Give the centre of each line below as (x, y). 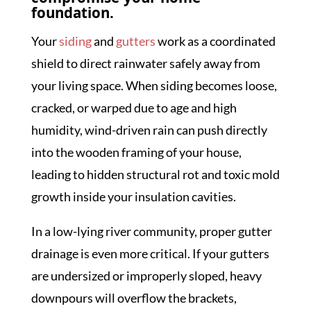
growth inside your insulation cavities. (133, 196)
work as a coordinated (215, 41)
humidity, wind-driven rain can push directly (149, 130)
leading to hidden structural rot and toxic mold (155, 174)
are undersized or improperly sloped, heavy (146, 276)
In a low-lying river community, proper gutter (151, 231)
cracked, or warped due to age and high (134, 108)
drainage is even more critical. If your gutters (150, 253)
